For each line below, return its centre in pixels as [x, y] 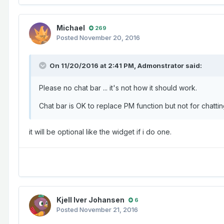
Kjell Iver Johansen [90, 200]
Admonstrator [161, 66]
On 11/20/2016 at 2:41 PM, [93, 66]
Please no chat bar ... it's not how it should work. [118, 88]
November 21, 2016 [109, 210]
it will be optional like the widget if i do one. [100, 132]
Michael [71, 28]
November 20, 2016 [110, 38]
